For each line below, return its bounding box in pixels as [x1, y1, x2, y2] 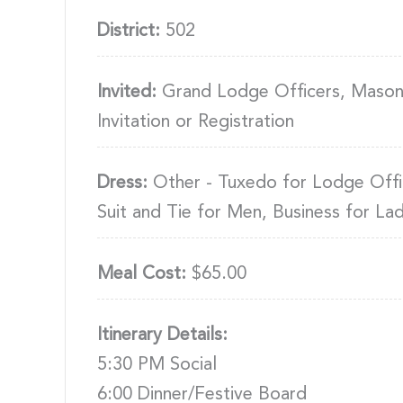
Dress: [97, 174, 148, 193]
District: [97, 22, 160, 40]
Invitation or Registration [97, 112, 294, 131]
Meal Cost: [97, 264, 186, 283]
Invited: [97, 83, 157, 102]
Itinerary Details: [97, 326, 228, 345]
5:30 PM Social [97, 355, 217, 374]
